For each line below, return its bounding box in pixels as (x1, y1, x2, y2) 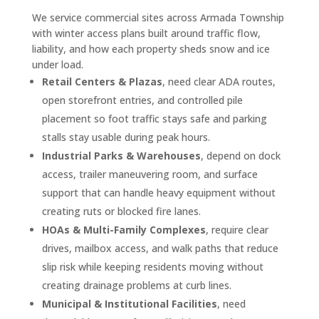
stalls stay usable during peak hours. (41, 130, 210, 144)
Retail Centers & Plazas (41, 74, 162, 88)
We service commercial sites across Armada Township (31, 10, 284, 24)
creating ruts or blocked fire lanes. (41, 204, 201, 218)
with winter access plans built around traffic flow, (31, 26, 261, 40)
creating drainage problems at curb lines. (41, 278, 231, 292)
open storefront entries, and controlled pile (41, 93, 243, 107)
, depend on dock (200, 148, 281, 162)
